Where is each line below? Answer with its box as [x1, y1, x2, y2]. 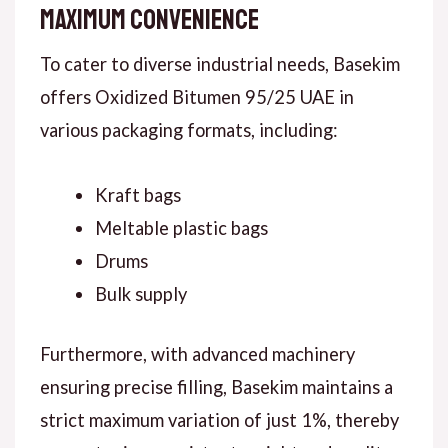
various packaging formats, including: [39, 118, 338, 141]
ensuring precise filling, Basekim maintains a [39, 376, 393, 399]
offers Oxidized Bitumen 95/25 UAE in [39, 85, 354, 108]
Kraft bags [94, 183, 181, 206]
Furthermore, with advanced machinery [39, 343, 355, 366]
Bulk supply [94, 282, 187, 305]
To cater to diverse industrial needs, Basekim [39, 52, 400, 75]
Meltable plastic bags [94, 216, 268, 239]
